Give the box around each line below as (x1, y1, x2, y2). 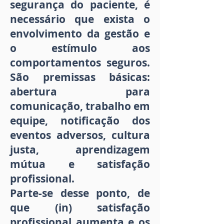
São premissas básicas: (10, 70, 150, 85)
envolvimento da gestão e (10, 26, 150, 41)
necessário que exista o (10, 12, 150, 27)
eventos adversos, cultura (10, 128, 150, 143)
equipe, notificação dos (10, 113, 150, 128)
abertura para (10, 84, 150, 99)
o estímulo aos (10, 41, 150, 56)
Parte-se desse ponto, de (10, 186, 150, 201)
